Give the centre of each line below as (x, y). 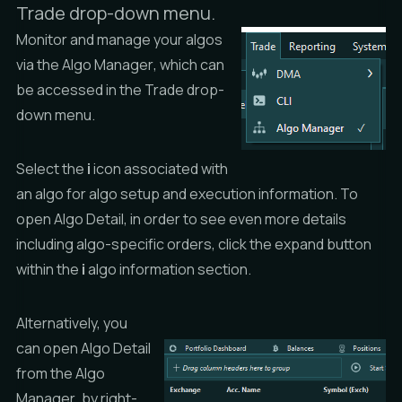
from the (46, 373)
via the (39, 65)
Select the (52, 169)
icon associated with (159, 169)
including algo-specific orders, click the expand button (194, 244)
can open (48, 348)
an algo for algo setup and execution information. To (187, 194)
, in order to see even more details (235, 219)
